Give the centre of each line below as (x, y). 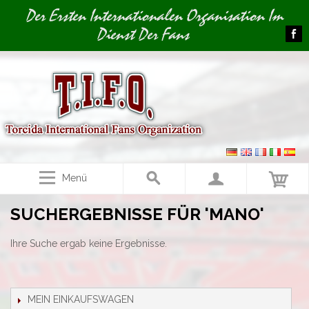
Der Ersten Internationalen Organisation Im (154, 16)
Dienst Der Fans (143, 34)
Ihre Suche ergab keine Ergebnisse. (89, 243)
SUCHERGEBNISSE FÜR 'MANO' (137, 214)
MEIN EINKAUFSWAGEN (81, 299)
